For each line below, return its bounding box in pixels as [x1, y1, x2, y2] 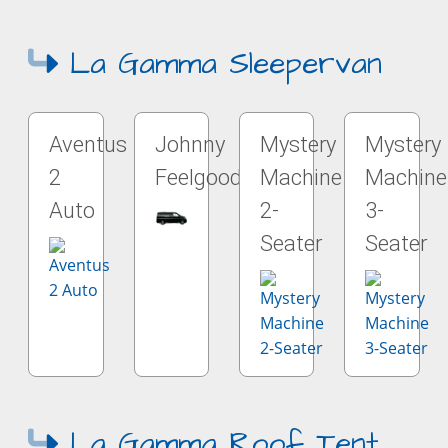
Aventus [49, 132, 128, 157]
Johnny [154, 132, 225, 157]
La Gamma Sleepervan [58, 43, 383, 85]
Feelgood [154, 165, 242, 190]
